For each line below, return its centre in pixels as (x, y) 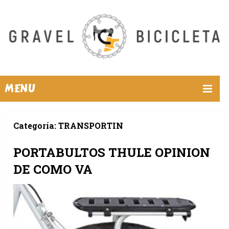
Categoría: (36, 126)
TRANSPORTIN (91, 126)
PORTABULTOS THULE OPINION (112, 153)
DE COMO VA (53, 169)
